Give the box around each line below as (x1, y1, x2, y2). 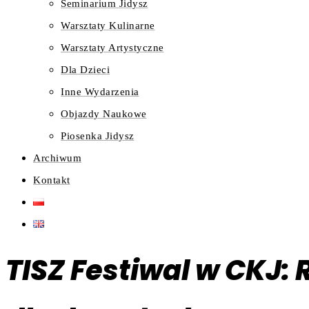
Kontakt (33, 175, 70, 186)
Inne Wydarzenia (61, 86, 139, 98)
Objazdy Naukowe (61, 108, 147, 120)
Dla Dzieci (61, 64, 110, 76)
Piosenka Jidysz (61, 130, 134, 142)
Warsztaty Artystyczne (61, 42, 164, 54)
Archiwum (33, 152, 81, 164)
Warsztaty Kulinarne (61, 20, 155, 32)
